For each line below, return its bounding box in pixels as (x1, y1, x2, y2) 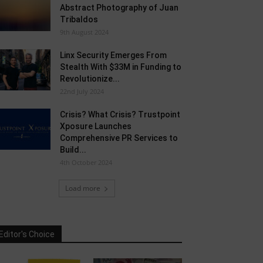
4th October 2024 (60, 158, 112, 167)
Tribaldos (60, 15, 98, 24)
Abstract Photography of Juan (60, 3, 178, 12)
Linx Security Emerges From (60, 50, 167, 60)
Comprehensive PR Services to (60, 133, 178, 143)
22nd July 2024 (60, 87, 104, 96)
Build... (60, 145, 86, 154)
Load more (65, 183, 100, 193)
